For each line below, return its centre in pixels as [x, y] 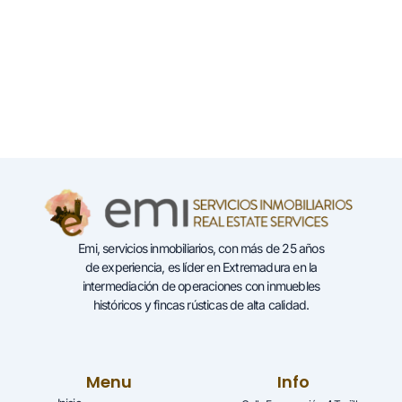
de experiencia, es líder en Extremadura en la [201, 267]
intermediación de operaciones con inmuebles [201, 286]
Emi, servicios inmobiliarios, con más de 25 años [201, 249]
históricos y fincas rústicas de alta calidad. [201, 305]
